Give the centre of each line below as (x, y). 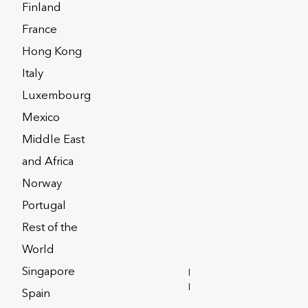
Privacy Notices (41, 260)
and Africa (47, 161)
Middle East (53, 139)
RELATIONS (214, 287)
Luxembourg (56, 95)
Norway (42, 183)
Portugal (44, 205)
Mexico (41, 117)
